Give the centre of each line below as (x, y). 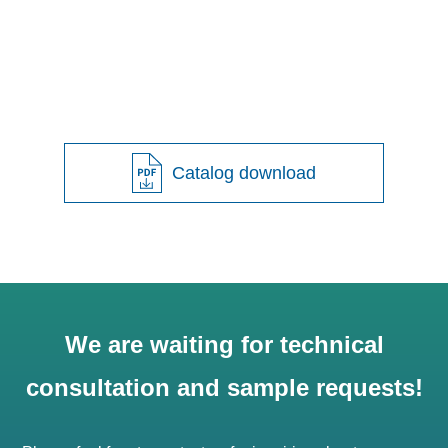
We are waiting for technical (224, 344)
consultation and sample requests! (224, 387)
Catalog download (244, 172)
